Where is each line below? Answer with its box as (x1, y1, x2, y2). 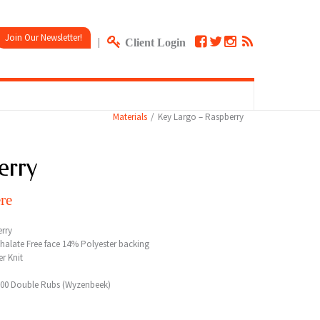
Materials (113, 111, 147, 123)
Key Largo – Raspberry (158, 111, 244, 123)
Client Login (125, 37, 186, 48)
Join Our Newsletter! (5, 31, 82, 44)
